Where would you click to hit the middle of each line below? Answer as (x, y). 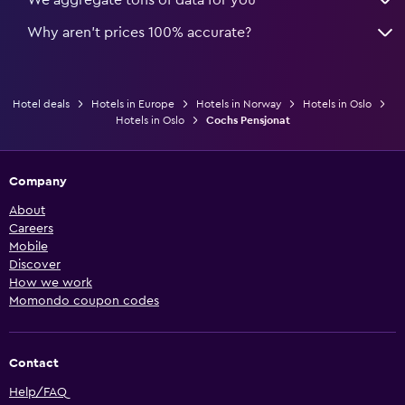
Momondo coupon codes (84, 301)
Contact (34, 363)
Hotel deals (41, 104)
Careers (31, 228)
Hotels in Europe (132, 104)
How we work (51, 283)
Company (38, 181)
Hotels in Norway (238, 104)
